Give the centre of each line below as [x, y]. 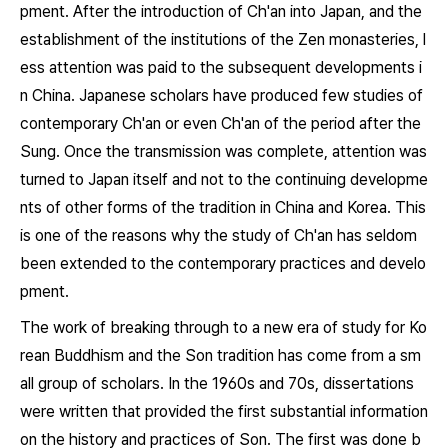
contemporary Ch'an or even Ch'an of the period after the [220, 123]
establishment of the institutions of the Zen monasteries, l [223, 39]
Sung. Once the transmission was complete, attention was [223, 151]
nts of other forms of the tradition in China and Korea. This [223, 207]
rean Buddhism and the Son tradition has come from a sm [220, 355]
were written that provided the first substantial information [224, 411]
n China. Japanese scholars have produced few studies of [221, 95]
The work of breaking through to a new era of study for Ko [223, 327]
